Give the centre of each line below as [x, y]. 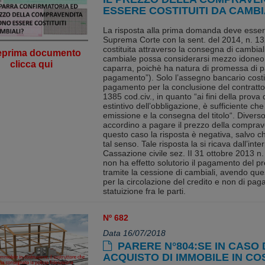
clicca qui [32, 64]
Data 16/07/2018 [134, 233]
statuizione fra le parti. [144, 191]
